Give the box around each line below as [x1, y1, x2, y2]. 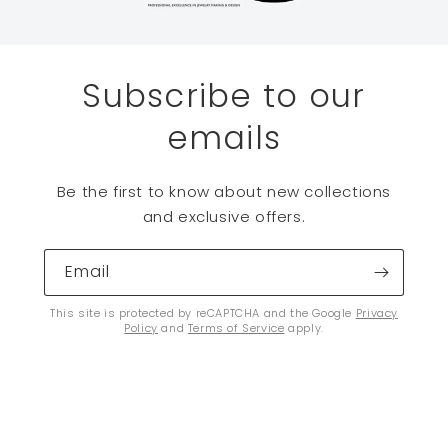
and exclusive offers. [142, 206, 306, 227]
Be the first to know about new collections [56, 181, 392, 202]
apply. [284, 320, 324, 336]
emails [166, 115, 282, 160]
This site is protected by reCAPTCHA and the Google [50, 305, 356, 321]
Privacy [355, 305, 398, 321]
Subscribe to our [82, 73, 366, 118]
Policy [124, 320, 158, 336]
